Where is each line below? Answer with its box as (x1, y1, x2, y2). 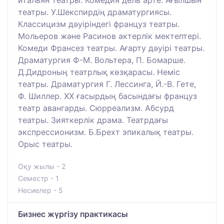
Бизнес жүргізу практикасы (18, 208, 128, 219)
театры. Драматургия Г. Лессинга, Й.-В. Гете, (18, 78, 196, 89)
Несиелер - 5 (18, 185, 63, 194)
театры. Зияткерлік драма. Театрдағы (18, 114, 168, 125)
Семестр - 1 (18, 173, 59, 182)
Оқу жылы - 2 (18, 161, 65, 170)
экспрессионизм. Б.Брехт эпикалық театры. (18, 126, 193, 137)
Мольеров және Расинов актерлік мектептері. (18, 30, 201, 41)
